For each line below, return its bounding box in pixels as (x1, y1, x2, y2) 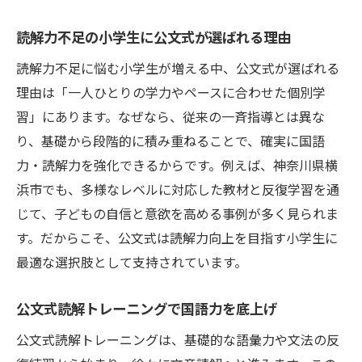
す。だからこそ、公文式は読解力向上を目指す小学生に (16, 228, 338, 248)
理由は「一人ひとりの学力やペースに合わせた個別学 (16, 82, 326, 103)
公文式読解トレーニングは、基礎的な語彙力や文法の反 (16, 330, 339, 350)
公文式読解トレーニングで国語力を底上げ (16, 298, 277, 319)
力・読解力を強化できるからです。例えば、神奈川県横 (16, 155, 338, 175)
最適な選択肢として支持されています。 (16, 252, 247, 272)
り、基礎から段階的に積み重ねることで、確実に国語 (16, 131, 325, 151)
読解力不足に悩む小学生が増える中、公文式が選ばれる (16, 58, 339, 78)
